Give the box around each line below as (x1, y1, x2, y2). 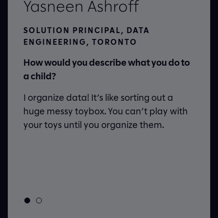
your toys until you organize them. (23, 119, 164, 130)
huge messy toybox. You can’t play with (23, 106, 188, 117)
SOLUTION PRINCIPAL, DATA (23, 25, 150, 35)
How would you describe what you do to (23, 57, 190, 68)
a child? (23, 71, 56, 82)
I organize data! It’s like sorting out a (23, 92, 173, 103)
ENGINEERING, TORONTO (23, 37, 137, 47)
